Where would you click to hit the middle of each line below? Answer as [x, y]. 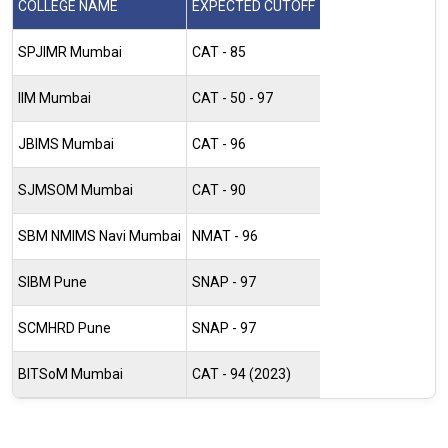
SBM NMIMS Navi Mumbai [99, 235]
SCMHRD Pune [64, 327]
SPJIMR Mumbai [70, 51]
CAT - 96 [219, 143]
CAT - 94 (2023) [241, 373]
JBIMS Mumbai [66, 143]
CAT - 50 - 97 [232, 97]
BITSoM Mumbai [70, 373]
